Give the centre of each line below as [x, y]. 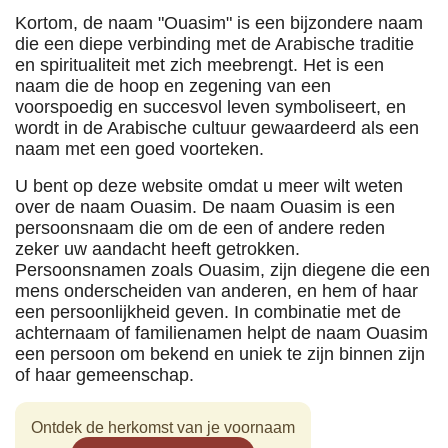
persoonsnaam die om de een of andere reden [200, 228]
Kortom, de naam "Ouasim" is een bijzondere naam [219, 23]
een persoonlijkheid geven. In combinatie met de [208, 312]
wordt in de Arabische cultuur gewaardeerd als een [217, 128]
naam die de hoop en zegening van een [173, 86]
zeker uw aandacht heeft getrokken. [157, 249]
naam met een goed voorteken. [139, 149]
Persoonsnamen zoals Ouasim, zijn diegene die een [222, 270]
